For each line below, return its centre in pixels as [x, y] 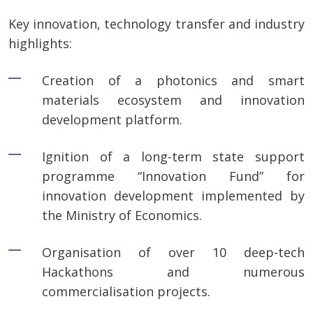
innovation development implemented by [173, 196]
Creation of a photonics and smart [173, 81]
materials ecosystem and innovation [173, 100]
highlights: [40, 44]
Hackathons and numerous [173, 272]
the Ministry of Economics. [122, 216]
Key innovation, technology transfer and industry [156, 24]
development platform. [112, 120]
